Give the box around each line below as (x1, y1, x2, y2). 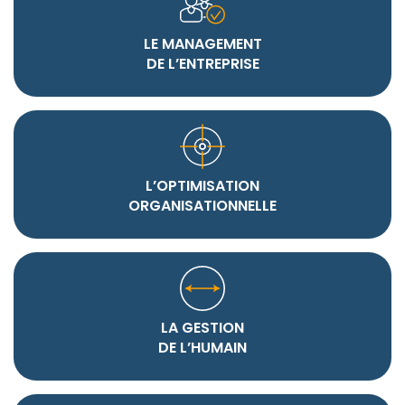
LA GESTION (161, 317, 244, 339)
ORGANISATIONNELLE (128, 195, 277, 217)
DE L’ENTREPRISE (146, 53, 259, 75)
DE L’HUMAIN (158, 337, 247, 359)
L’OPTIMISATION (146, 175, 259, 197)
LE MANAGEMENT (143, 33, 262, 55)
